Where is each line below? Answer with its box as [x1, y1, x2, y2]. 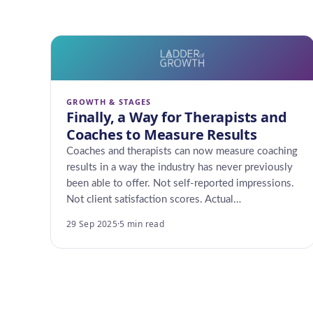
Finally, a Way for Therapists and [66, 108, 287, 126]
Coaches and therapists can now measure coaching [66, 146, 298, 156]
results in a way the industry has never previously [66, 162, 293, 173]
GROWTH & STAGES [66, 96, 152, 107]
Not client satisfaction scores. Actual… [66, 194, 241, 205]
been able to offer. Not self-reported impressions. [66, 178, 294, 189]
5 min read [119, 218, 164, 230]
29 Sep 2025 [66, 218, 117, 230]
